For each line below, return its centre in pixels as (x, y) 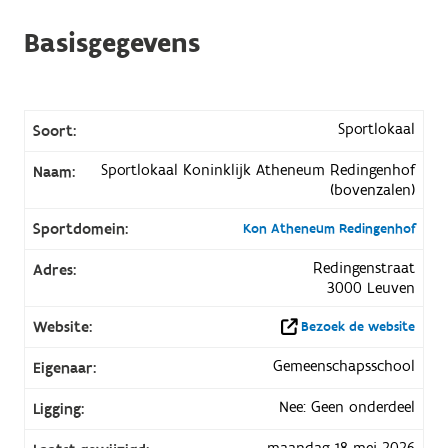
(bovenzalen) (373, 189)
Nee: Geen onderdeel (347, 406)
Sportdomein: (80, 228)
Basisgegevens (111, 43)
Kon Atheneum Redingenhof (329, 228)
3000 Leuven (371, 287)
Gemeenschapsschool (344, 365)
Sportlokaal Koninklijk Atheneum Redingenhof (258, 169)
